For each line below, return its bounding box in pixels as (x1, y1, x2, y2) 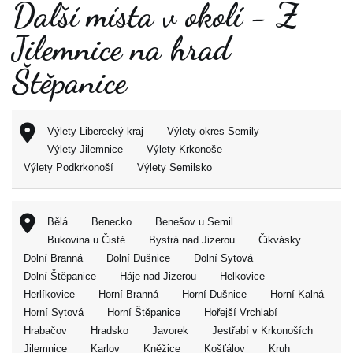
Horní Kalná (270, 288, 324, 300)
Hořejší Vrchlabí (204, 307, 277, 318)
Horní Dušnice (182, 288, 247, 300)
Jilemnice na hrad (12, 28, 230, 69)
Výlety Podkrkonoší (24, 162, 113, 173)
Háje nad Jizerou (120, 270, 196, 282)
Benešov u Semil (155, 216, 233, 228)
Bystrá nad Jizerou (149, 234, 235, 246)
